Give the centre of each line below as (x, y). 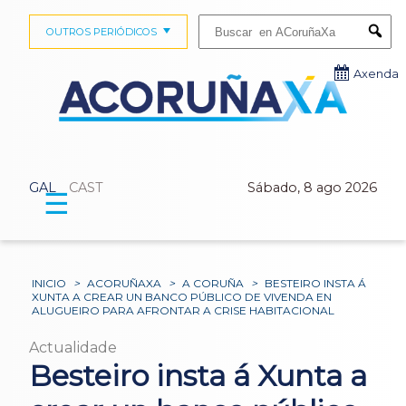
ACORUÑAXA (125, 283)
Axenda (376, 74)
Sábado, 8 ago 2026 (312, 188)
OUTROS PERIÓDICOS (101, 32)
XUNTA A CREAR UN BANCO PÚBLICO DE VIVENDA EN (182, 296)
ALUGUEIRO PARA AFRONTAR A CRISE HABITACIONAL (184, 310)
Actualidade (73, 347)
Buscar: (215, 20)
